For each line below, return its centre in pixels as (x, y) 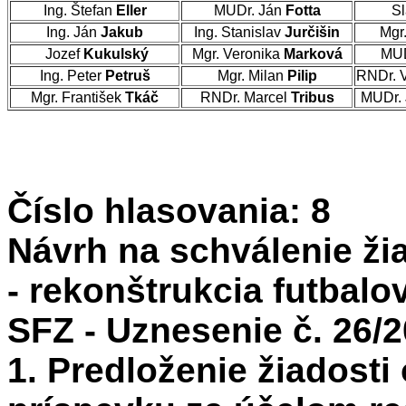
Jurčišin (312, 32)
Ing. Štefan (79, 10)
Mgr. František (78, 97)
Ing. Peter (72, 76)
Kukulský (116, 54)
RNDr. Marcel (245, 97)
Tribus (312, 97)
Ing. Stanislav (239, 32)
